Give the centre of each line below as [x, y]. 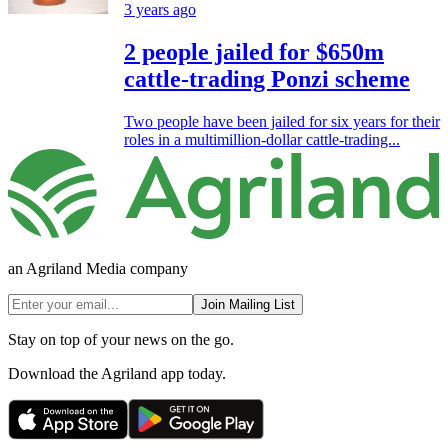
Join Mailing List [248, 304]
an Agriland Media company [98, 268]
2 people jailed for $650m [254, 52]
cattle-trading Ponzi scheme [267, 79]
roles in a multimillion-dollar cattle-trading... [262, 140]
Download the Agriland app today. [117, 373]
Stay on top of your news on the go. [121, 339]
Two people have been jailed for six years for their [282, 122]
